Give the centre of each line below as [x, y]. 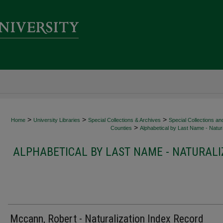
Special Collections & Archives [124, 120]
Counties [121, 128]
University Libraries [57, 120]
